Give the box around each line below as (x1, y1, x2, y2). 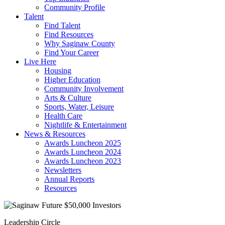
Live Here (24, 57, 56, 66)
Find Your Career (44, 48, 99, 57)
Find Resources (44, 30, 93, 39)
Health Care (44, 111, 82, 120)
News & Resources (24, 130, 85, 138)
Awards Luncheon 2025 (44, 139, 121, 147)
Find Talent (44, 21, 80, 30)
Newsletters (44, 166, 81, 174)
